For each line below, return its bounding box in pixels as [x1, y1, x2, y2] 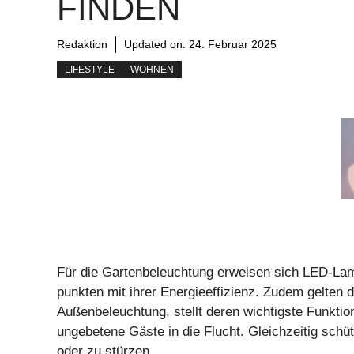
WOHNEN [130, 63, 174, 75]
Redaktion [57, 37, 107, 51]
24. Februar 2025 [189, 37, 277, 51]
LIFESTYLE [65, 63, 115, 75]
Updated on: [124, 37, 189, 51]
